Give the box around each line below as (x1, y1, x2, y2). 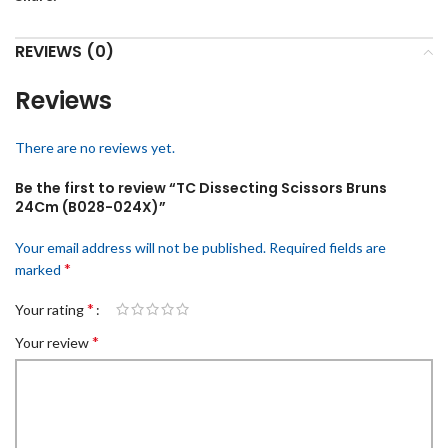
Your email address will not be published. (15, 239, 266, 256)
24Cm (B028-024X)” (15, 197, 166, 217)
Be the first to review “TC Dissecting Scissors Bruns (15, 178, 387, 198)
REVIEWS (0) (15, 40, 114, 63)
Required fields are (269, 239, 386, 256)
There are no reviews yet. (15, 139, 175, 156)
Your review (15, 334, 92, 351)
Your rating (15, 301, 87, 318)
